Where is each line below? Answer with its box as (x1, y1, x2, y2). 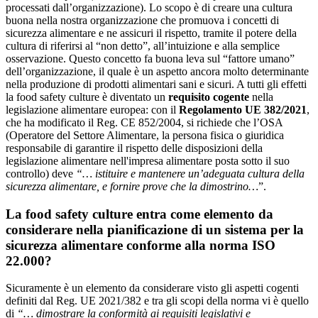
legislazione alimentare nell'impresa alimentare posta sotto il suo (6, 155, 290, 168)
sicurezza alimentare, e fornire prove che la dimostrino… (6, 180, 258, 193)
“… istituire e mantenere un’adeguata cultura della (76, 168, 305, 180)
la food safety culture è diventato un (6, 91, 168, 104)
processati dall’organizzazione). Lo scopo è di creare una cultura (6, 1, 292, 14)
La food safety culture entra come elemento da (6, 206, 273, 221)
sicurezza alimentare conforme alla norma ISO (6, 237, 275, 253)
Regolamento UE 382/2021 (179, 104, 307, 116)
